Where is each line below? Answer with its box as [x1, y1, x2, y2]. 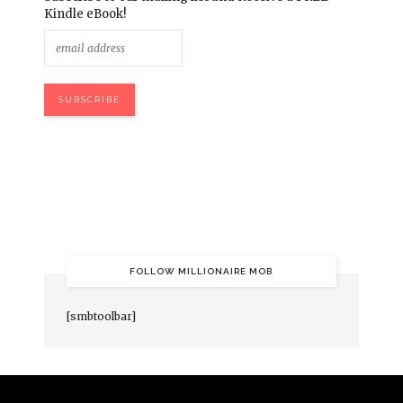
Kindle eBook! [43, 5, 126, 22]
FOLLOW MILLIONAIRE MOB [130, 265, 273, 276]
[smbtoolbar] [66, 309, 136, 323]
